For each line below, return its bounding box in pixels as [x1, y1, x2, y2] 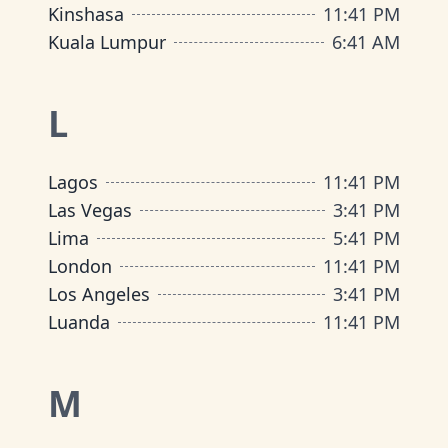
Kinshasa [48, 2, 124, 26]
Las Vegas [48, 198, 132, 222]
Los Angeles [48, 282, 150, 306]
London [48, 254, 112, 278]
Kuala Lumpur [48, 30, 166, 54]
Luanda [48, 310, 110, 334]
